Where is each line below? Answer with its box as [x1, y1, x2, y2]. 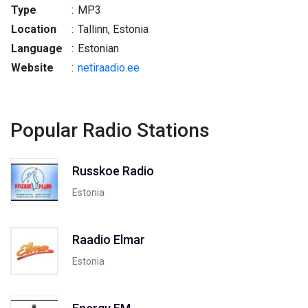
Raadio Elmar [72, 232, 145, 247]
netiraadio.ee [78, 61, 140, 74]
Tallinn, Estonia [75, 23, 148, 36]
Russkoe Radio [72, 163, 154, 178]
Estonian [75, 42, 119, 55]
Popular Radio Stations [10, 119, 210, 142]
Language [11, 42, 63, 55]
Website [11, 61, 54, 74]
